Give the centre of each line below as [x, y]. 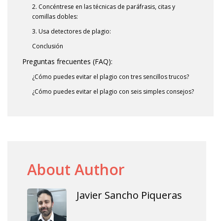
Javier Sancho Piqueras [129, 195]
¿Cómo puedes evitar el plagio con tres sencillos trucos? [110, 76]
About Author [76, 169]
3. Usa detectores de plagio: [72, 31]
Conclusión [48, 46]
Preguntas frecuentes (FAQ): [67, 61]
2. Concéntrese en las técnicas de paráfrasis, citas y [104, 6]
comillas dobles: [55, 16]
